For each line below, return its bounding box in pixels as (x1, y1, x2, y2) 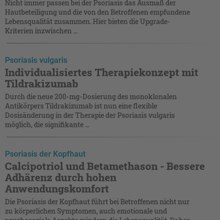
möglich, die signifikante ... (5, 119, 89, 129)
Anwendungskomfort (5, 181, 109, 195)
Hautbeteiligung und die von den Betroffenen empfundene (5, 7, 190, 17)
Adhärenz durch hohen (5, 170, 116, 184)
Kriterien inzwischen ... (5, 26, 78, 35)
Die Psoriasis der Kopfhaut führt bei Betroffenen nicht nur (5, 196, 190, 206)
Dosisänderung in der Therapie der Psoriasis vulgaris (5, 110, 175, 120)
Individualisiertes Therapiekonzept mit (5, 65, 198, 79)
